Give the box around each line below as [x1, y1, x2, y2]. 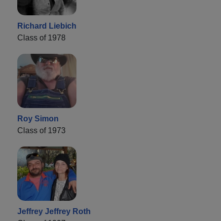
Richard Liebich [17, 21, 76, 30]
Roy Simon [17, 114, 59, 123]
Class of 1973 [17, 126, 66, 135]
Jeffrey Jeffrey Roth [17, 207, 91, 216]
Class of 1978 [17, 33, 66, 42]
